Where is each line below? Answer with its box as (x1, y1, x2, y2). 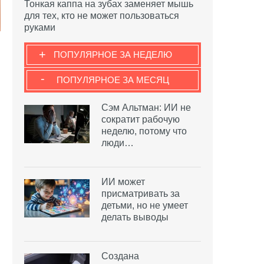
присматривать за (101, 188, 180, 199)
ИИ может (101, 176, 145, 187)
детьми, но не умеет (101, 200, 188, 210)
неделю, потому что (101, 126, 187, 136)
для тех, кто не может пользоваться (24, 10, 179, 21)
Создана (101, 250, 139, 261)
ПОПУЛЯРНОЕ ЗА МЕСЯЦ (56, 74, 169, 85)
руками (24, 22, 55, 32)
